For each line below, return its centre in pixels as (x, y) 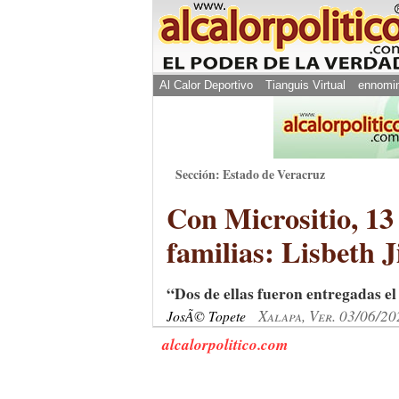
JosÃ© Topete (208, 316)
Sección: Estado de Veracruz (250, 175)
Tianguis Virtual (305, 85)
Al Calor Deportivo (206, 85)
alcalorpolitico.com (225, 344)
